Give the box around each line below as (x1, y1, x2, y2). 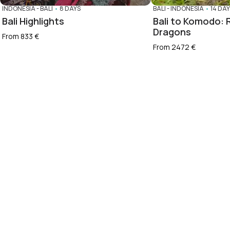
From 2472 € (153, 42, 196, 52)
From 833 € (2, 31, 39, 41)
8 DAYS (60, 4, 81, 13)
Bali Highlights (2, 14, 64, 27)
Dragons (153, 25, 191, 38)
